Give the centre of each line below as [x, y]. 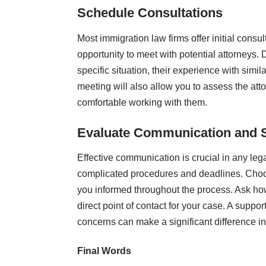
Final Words [104, 251]
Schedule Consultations [150, 13]
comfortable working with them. [142, 102]
